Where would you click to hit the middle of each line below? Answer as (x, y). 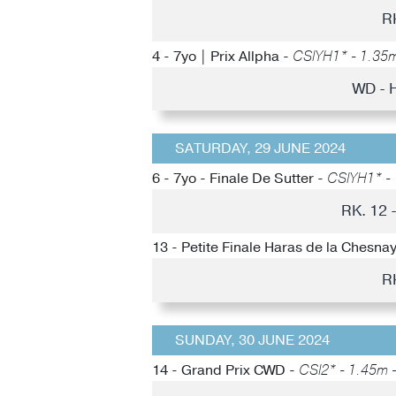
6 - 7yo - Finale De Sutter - (240, 179)
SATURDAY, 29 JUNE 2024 (260, 149)
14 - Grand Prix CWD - (225, 370)
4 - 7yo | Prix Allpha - (222, 56)
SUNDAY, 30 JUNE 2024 (252, 340)
